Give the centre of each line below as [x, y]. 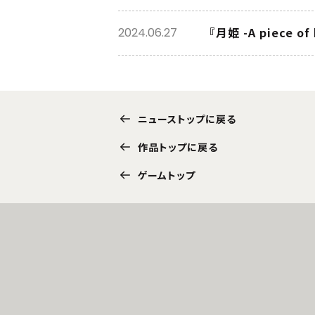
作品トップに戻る [178, 147]
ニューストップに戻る [187, 119]
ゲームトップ [167, 175]
